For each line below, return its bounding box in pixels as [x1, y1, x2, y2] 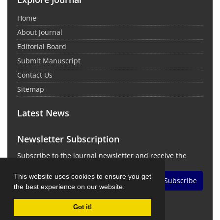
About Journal [17, 27, 62, 37]
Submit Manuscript [17, 55, 81, 65]
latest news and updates [17, 160, 98, 170]
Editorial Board [17, 41, 66, 51]
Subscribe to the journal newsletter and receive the [17, 150, 187, 160]
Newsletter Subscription [17, 133, 119, 145]
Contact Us [17, 70, 53, 80]
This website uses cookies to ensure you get [14, 172, 151, 180]
